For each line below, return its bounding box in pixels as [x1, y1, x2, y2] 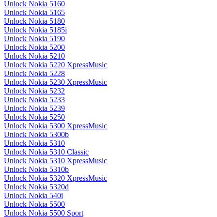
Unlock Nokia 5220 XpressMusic [4, 61, 107, 69]
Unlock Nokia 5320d [4, 183, 69, 191]
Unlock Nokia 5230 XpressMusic [4, 78, 107, 87]
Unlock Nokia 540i [4, 191, 63, 200]
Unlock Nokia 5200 [4, 43, 65, 52]
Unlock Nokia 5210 [4, 52, 65, 61]
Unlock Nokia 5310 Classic [4, 148, 89, 156]
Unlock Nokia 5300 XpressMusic [4, 122, 107, 130]
